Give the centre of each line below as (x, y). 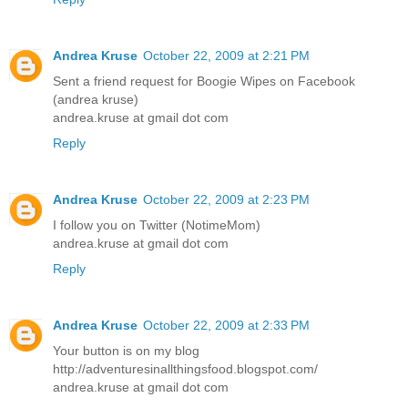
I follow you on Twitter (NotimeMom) (157, 224)
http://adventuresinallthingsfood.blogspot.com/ (185, 368)
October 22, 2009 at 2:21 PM (226, 55)
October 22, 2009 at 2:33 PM (226, 325)
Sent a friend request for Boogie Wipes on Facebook (204, 81)
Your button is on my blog (126, 350)
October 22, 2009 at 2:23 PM (226, 199)
